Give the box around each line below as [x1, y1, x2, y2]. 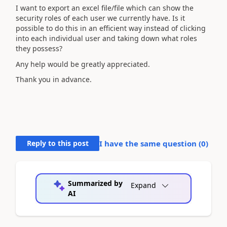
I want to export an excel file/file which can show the [16, 3, 194, 13]
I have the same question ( [99, 138, 201, 148]
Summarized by [67, 178, 123, 188]
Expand [131, 180, 156, 190]
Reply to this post [26, 138, 89, 148]
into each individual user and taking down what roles [16, 33, 197, 43]
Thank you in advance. [16, 74, 92, 84]
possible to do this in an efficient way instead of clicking [16, 23, 206, 33]
